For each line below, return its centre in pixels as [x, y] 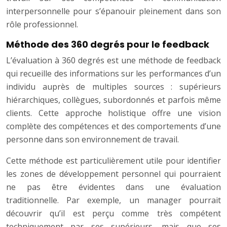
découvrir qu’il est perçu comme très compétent [113, 214]
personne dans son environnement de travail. [92, 140]
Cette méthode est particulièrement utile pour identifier [113, 161]
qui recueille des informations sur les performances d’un [113, 74]
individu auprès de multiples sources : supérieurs [113, 87]
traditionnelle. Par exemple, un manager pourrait [113, 200]
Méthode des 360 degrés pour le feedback [108, 45]
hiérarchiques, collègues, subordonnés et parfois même [113, 100]
